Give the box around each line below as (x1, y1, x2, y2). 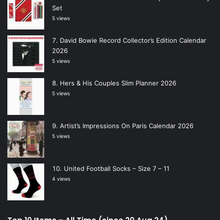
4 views (52, 176, 70, 183)
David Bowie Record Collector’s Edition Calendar (60, 36, 206, 45)
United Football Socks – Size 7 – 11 (64, 165, 169, 173)
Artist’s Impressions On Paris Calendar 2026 (60, 122, 193, 130)
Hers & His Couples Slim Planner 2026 (60, 79, 176, 87)
